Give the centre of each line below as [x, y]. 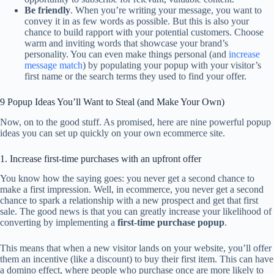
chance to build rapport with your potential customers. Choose [144, 32]
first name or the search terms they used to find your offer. [135, 76]
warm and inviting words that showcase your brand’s [126, 43]
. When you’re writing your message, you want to [166, 10]
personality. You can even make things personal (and [127, 54]
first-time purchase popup [171, 223]
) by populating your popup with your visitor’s [172, 65]
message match [54, 65]
